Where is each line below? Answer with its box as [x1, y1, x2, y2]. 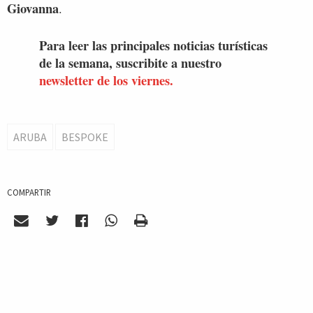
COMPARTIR [7, 187, 51, 198]
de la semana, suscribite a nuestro [39, 53, 221, 73]
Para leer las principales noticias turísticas [39, 36, 268, 55]
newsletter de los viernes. [39, 71, 173, 90]
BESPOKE [61, 130, 108, 145]
